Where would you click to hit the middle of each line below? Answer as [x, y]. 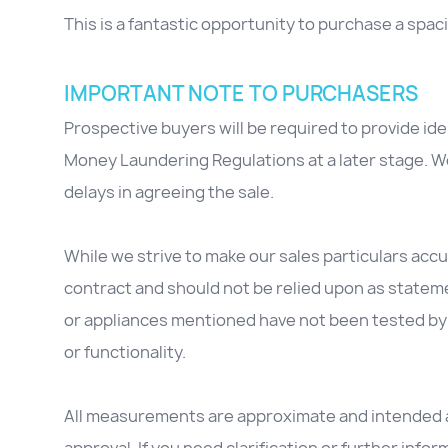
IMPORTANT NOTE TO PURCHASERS [241, 94]
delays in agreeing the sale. [169, 192]
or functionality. [125, 352]
